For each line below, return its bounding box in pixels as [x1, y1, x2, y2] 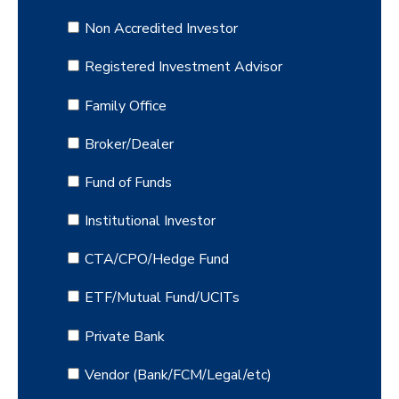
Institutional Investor [84, 211, 216, 232]
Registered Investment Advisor [84, 57, 282, 77]
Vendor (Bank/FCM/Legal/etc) [84, 364, 272, 385]
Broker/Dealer [84, 134, 174, 154]
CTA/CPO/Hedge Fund [84, 249, 229, 270]
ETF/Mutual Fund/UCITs [84, 288, 240, 308]
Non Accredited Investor [84, 19, 238, 39]
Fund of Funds [84, 172, 172, 192]
